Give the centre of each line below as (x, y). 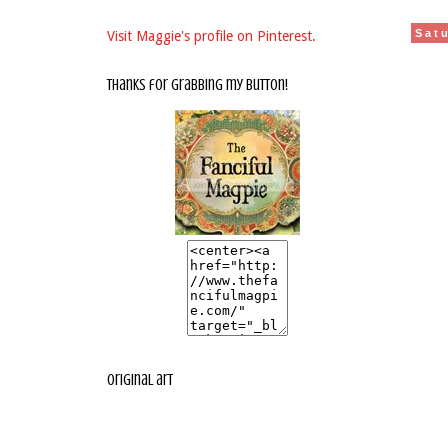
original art (140, 380)
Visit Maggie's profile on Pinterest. (211, 36)
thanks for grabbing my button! (197, 85)
